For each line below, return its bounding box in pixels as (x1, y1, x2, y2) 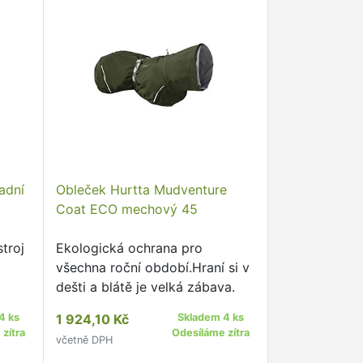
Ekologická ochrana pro (55, 240, 203, 256)
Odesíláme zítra (172, 327, 250, 339)
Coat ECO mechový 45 (55, 201, 198, 217)
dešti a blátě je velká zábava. (55, 279, 235, 295)
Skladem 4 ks (177, 311, 245, 323)
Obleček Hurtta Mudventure (55, 181, 227, 198)
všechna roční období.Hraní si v (55, 259, 250, 275)
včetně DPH (55, 334, 113, 346)
